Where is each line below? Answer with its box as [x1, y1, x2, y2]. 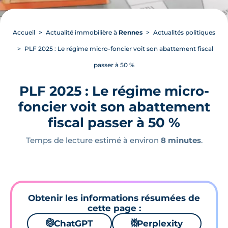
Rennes [119, 28, 142, 36]
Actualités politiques [153, 28, 215, 36]
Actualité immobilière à [46, 28, 119, 36]
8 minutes [160, 135, 201, 145]
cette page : [87, 203, 141, 213]
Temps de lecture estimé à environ [25, 135, 161, 145]
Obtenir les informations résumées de [28, 193, 200, 203]
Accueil [13, 28, 35, 36]
